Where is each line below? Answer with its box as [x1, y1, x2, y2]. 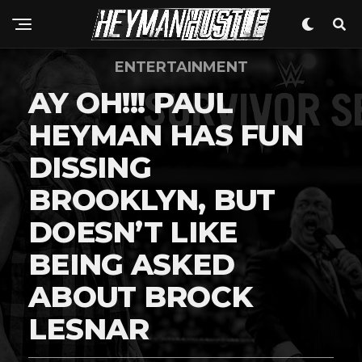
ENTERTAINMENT [114, 58, 248, 76]
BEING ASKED [28, 246, 235, 282]
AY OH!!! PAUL [28, 85, 234, 120]
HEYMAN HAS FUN [28, 117, 303, 153]
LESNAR [28, 311, 149, 347]
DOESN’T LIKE [28, 214, 238, 250]
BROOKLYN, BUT [28, 182, 276, 217]
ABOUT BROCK [28, 279, 253, 314]
